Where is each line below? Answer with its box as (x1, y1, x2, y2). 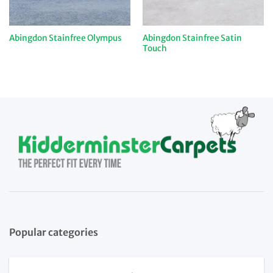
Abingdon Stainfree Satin (142, 32, 242, 43)
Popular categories (9, 225, 98, 238)
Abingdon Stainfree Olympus (9, 33, 122, 44)
